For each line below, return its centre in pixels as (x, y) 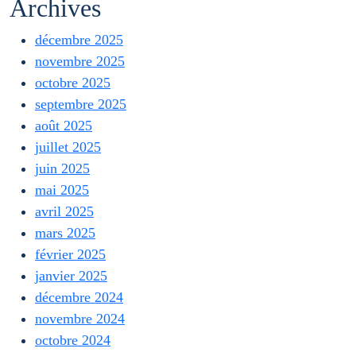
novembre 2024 (80, 319)
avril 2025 (64, 211)
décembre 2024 (79, 297)
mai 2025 (62, 190)
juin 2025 (62, 168)
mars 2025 (65, 233)
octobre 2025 (73, 83)
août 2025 (64, 126)
